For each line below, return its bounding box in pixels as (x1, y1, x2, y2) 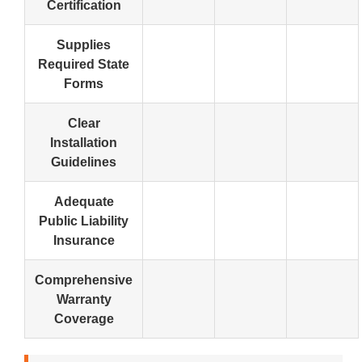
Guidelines (51, 154, 116, 170)
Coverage (53, 311, 114, 326)
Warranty (56, 292, 112, 307)
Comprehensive (35, 272, 133, 288)
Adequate (53, 194, 114, 209)
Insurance (53, 233, 115, 248)
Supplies (57, 37, 111, 53)
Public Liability (39, 213, 128, 229)
